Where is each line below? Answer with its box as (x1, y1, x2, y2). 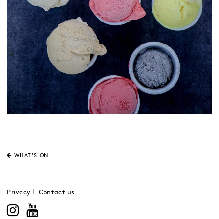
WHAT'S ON (14, 153, 49, 158)
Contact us (38, 189, 75, 195)
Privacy (7, 189, 31, 195)
